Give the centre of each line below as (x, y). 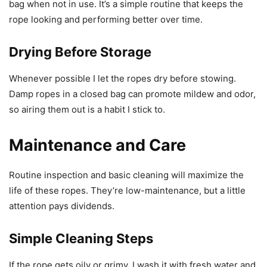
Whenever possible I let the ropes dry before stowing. (122, 78)
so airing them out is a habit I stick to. (87, 109)
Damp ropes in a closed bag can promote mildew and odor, (132, 94)
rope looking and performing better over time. (106, 19)
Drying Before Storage (80, 52)
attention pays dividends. (62, 206)
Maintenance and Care (97, 145)
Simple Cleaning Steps (81, 238)
